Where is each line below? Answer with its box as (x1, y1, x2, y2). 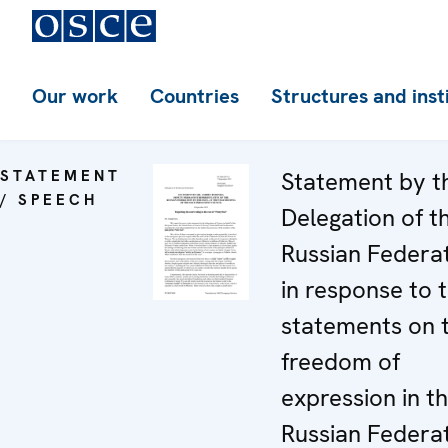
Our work (32, 83, 118, 109)
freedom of (281, 346, 400, 377)
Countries (150, 83, 239, 109)
